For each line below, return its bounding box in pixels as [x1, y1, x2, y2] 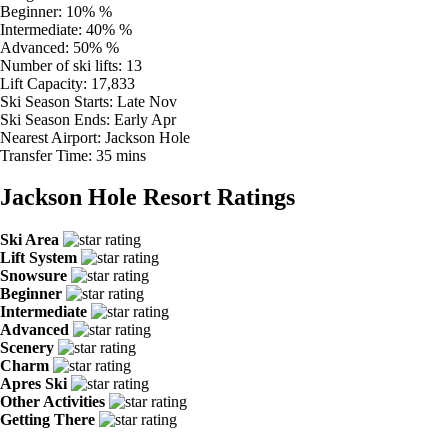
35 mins [96, 146, 146, 164]
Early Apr [114, 110, 176, 128]
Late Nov [117, 92, 177, 110]
